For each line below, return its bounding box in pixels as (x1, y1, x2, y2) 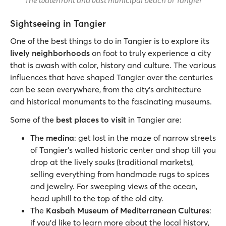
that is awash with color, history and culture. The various (10, 60, 216, 71)
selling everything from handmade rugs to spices (30, 169, 209, 180)
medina (46, 133, 74, 143)
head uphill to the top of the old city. (30, 193, 163, 204)
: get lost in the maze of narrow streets (74, 133, 216, 143)
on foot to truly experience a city (90, 48, 211, 59)
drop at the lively (30, 157, 95, 167)
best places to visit (56, 115, 126, 125)
